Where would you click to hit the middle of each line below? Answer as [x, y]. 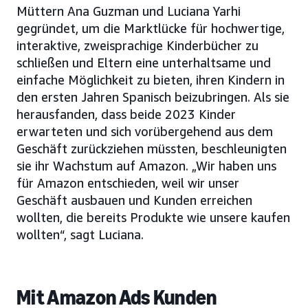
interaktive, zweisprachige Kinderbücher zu [137, 45]
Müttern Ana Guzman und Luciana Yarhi [129, 11]
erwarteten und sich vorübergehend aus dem [145, 131]
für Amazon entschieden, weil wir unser [128, 183]
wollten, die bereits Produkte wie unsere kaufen [153, 217]
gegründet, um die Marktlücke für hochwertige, [151, 28]
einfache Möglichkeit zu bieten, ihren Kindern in [151, 79]
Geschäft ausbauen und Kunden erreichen [134, 200]
